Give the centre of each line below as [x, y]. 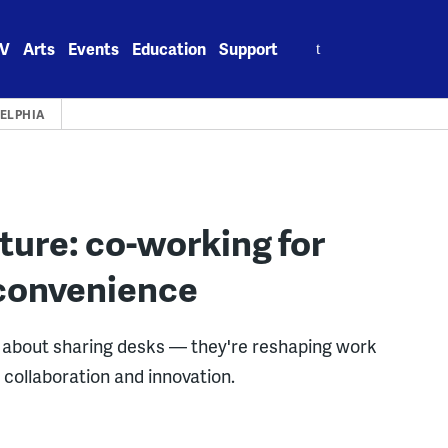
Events [94, 48]
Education [169, 48]
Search [318, 37]
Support [249, 48]
